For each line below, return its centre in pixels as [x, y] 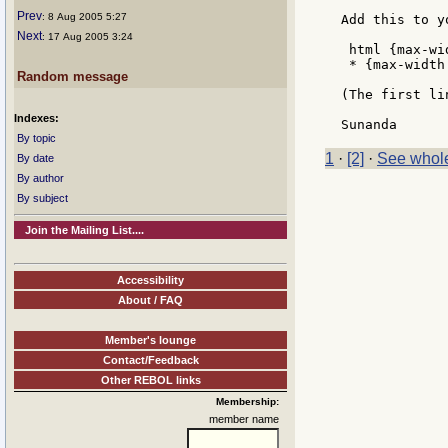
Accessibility [150, 279]
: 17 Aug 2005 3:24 [87, 36]
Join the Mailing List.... [85, 230]
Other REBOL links [150, 379]
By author [40, 178]
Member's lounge [150, 339]
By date [35, 158]
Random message [72, 76]
